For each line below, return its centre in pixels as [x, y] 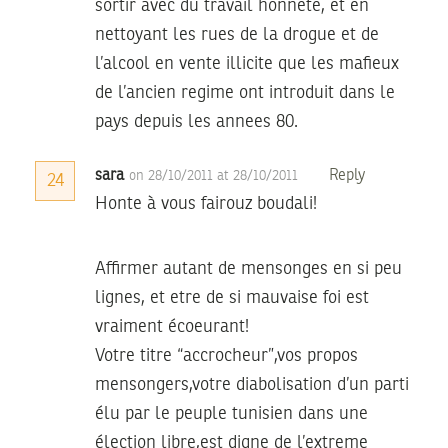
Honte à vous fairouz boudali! [206, 203]
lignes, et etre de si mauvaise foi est [232, 297]
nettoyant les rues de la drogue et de [237, 34]
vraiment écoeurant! [172, 326]
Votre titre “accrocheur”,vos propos [226, 355]
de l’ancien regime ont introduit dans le [245, 92]
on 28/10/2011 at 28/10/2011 [215, 175]
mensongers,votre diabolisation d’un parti [252, 384]
